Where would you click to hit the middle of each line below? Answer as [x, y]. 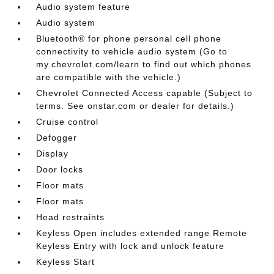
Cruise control [68, 121]
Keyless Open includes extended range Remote [142, 233]
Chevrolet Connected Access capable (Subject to [145, 93]
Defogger [57, 137]
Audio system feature [83, 6]
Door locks [60, 169]
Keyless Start [66, 261]
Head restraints [71, 217]
